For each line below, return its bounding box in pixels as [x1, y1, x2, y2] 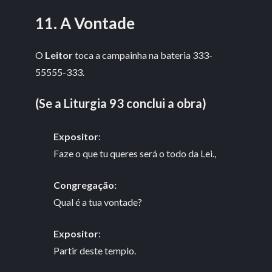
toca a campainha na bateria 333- [73, 49, 213, 61]
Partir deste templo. [53, 244, 137, 256]
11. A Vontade [35, 13, 135, 33]
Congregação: [53, 178, 117, 191]
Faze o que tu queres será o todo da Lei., [53, 147, 217, 159]
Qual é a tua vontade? [53, 195, 143, 208]
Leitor [45, 49, 73, 61]
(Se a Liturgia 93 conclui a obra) [35, 96, 207, 111]
